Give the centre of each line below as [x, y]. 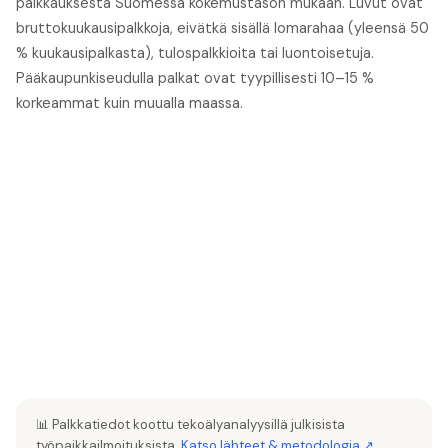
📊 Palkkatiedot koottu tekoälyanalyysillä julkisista [190, 425]
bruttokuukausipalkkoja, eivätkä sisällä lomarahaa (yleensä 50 [222, 28]
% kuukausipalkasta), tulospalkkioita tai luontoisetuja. [195, 53]
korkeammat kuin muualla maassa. [129, 103]
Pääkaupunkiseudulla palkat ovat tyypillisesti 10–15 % [195, 78]
